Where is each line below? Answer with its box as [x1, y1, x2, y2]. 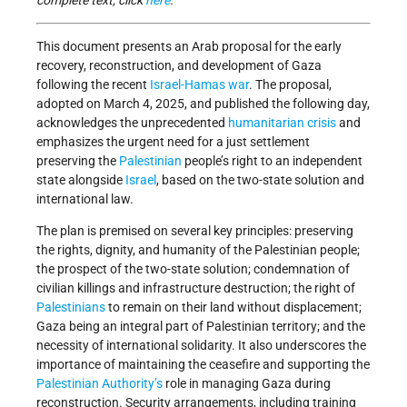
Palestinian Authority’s [36, 376, 163, 392]
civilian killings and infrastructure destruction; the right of [36, 281, 355, 296]
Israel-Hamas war [150, 77, 249, 93]
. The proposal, [249, 77, 332, 93]
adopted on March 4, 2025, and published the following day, [36, 96, 370, 112]
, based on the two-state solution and [156, 173, 364, 188]
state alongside [36, 173, 125, 188]
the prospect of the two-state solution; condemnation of [36, 262, 350, 277]
